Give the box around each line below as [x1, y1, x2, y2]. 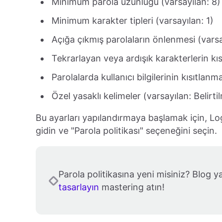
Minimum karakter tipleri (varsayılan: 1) [52, 15, 214, 26]
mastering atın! [99, 182, 165, 193]
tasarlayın [58, 182, 99, 193]
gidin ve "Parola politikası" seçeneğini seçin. [36, 125, 217, 136]
